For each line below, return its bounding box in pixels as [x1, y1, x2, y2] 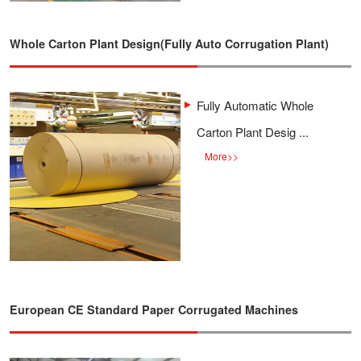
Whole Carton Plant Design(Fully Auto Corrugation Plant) [10, 35, 329, 52]
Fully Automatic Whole [197, 97, 313, 114]
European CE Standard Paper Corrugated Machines [10, 301, 298, 317]
